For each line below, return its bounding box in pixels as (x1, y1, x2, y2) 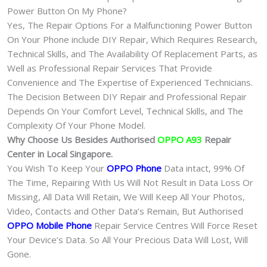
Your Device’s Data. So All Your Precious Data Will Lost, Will (7, 233, 248, 246)
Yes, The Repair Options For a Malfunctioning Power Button (7, 18, 252, 31)
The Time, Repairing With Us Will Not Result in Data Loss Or (7, 176, 253, 188)
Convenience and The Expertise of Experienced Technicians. (7, 76, 253, 88)
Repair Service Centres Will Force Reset (94, 219, 257, 231)
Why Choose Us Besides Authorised (7, 133, 155, 145)
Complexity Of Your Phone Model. (7, 119, 145, 131)
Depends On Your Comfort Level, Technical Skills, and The (7, 104, 243, 117)
